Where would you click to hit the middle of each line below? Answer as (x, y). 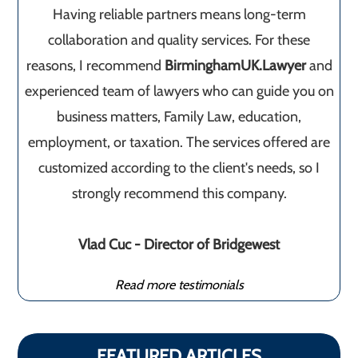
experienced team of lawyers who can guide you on (179, 91)
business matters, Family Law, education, (179, 117)
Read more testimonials (179, 284)
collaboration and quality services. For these (179, 40)
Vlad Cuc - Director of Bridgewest (179, 245)
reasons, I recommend (95, 66)
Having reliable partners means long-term (179, 14)
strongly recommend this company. (179, 193)
